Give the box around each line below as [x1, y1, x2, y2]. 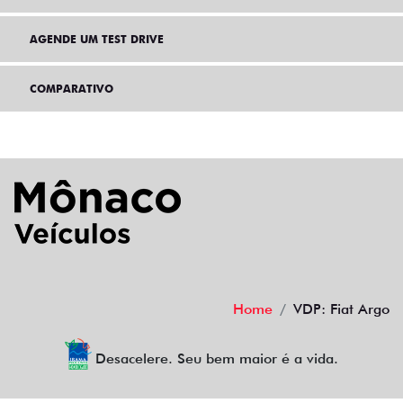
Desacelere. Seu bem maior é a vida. [95, 349, 339, 367]
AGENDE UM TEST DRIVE [30, 31, 164, 46]
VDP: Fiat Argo [293, 300, 390, 318]
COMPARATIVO [30, 81, 113, 95]
